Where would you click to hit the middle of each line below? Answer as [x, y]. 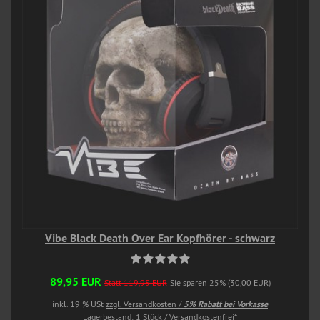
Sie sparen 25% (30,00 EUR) [220, 282]
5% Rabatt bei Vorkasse [226, 304]
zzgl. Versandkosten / [145, 304]
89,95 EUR [75, 281]
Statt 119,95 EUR [135, 282]
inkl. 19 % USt [79, 304]
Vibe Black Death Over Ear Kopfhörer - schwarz [160, 238]
